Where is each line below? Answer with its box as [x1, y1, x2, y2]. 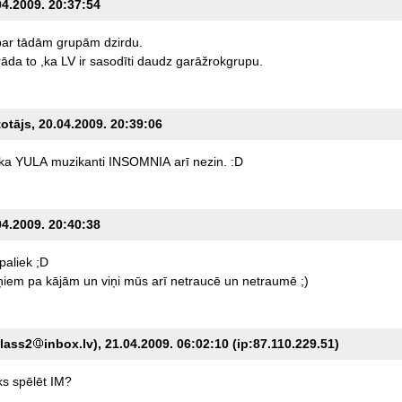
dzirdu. [103, 34, 143, 49]
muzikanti [50, 153, 105, 169]
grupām [56, 34, 100, 49]
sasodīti [89, 53, 134, 68]
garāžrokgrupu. [175, 53, 263, 68]
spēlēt [12, 373, 47, 389]
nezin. [192, 153, 227, 169]
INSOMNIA [108, 153, 170, 169]
